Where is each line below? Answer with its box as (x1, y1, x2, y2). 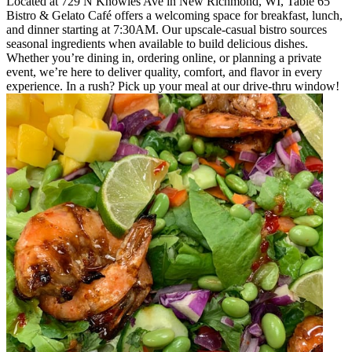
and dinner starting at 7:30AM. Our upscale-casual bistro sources (6, 23, 327, 37)
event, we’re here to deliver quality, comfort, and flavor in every (6, 65, 322, 79)
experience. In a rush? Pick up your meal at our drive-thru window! (6, 79, 339, 93)
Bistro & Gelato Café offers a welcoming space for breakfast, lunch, (6, 9, 343, 23)
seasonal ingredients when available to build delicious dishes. (6, 37, 308, 51)
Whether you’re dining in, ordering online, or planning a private (6, 51, 321, 65)
